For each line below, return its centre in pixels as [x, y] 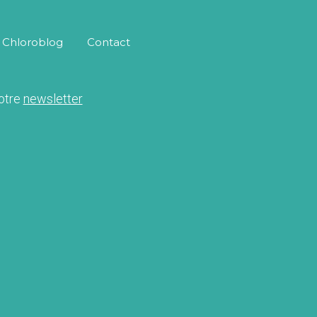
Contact [109, 42]
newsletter [53, 98]
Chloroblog [33, 42]
